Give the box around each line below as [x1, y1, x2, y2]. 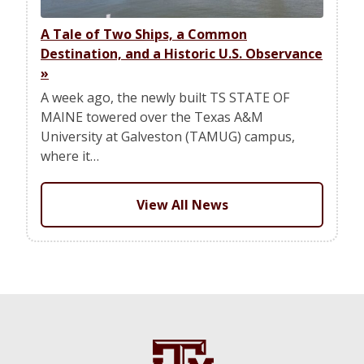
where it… [41, 146, 99, 165]
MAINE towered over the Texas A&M [41, 107, 263, 126]
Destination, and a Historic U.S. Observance [41, 45, 323, 63]
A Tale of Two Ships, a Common [41, 25, 247, 43]
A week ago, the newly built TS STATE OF [41, 88, 289, 106]
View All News [136, 195, 228, 214]
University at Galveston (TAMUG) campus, [41, 127, 295, 145]
